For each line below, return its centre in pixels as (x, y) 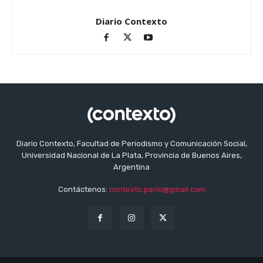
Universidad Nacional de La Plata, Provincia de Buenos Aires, (131, 156)
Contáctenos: (83, 190)
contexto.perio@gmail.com (157, 190)
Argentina (131, 167)
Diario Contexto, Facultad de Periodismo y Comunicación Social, (131, 144)
